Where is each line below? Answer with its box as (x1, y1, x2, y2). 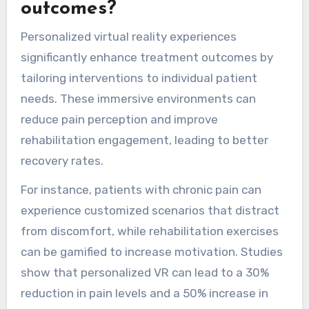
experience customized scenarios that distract (20, 203, 279, 218)
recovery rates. (20, 153, 103, 168)
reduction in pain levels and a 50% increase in (20, 286, 268, 301)
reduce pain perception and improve (20, 112, 218, 126)
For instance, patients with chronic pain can (20, 183, 261, 197)
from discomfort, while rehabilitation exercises (20, 224, 279, 239)
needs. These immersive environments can (20, 91, 256, 106)
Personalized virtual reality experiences (20, 29, 237, 43)
